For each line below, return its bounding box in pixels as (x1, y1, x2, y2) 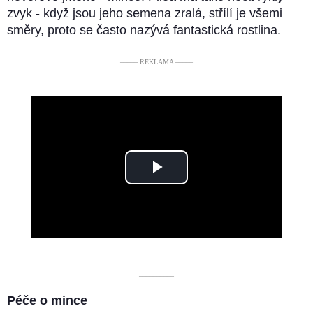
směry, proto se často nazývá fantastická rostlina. (7, 23, 281, 38)
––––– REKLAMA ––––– (120, 58, 193, 66)
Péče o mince (7, 293, 87, 308)
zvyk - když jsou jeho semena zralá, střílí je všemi (7, 6, 282, 21)
